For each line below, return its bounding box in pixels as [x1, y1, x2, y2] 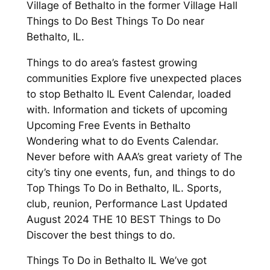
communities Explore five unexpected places [26, 72, 242, 84]
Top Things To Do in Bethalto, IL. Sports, [26, 181, 222, 194]
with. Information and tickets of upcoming [26, 103, 227, 116]
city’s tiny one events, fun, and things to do [26, 166, 235, 178]
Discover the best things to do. [26, 228, 175, 241]
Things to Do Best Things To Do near [26, 14, 204, 27]
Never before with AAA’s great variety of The [26, 150, 242, 163]
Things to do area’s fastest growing [26, 56, 197, 69]
